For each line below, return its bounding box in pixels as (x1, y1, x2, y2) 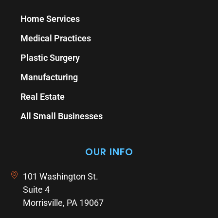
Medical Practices (20, 33, 91, 44)
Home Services (20, 14, 80, 24)
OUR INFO (85, 145, 133, 159)
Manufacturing (20, 72, 78, 83)
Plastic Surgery (20, 53, 80, 63)
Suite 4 (23, 184, 50, 195)
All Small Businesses (20, 111, 103, 122)
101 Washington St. (23, 171, 99, 182)
